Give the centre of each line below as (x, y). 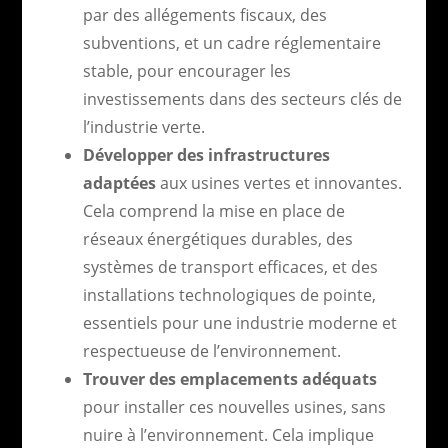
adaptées (119, 182)
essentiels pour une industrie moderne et (239, 322)
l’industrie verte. (143, 126)
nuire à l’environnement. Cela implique (228, 434)
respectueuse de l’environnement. (211, 350)
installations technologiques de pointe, (229, 294)
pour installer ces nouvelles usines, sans (234, 406)
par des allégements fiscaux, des (204, 14)
